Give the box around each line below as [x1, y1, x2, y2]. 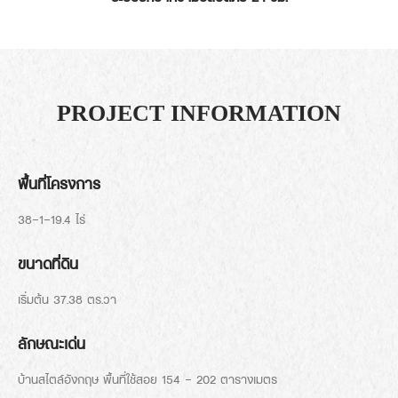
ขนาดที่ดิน [18, 255, 78, 274]
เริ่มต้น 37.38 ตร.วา [18, 292, 116, 307]
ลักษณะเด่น [18, 335, 85, 354]
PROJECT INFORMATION [57, 100, 341, 127]
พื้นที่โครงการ [18, 175, 100, 194]
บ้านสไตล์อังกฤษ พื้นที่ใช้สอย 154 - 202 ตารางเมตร [18, 372, 277, 387]
